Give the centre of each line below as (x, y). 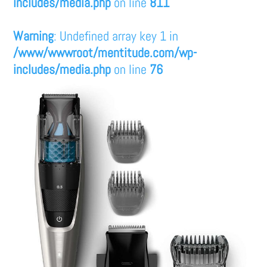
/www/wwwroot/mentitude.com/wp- (105, 52)
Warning (34, 35)
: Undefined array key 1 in (116, 35)
